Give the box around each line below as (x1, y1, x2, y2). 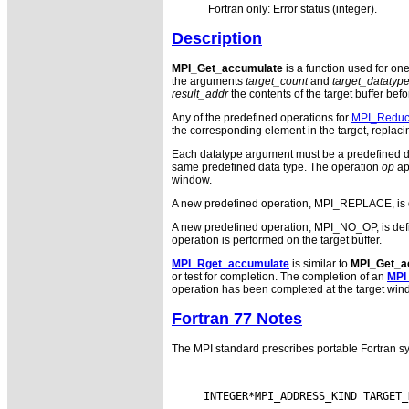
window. (172, 173, 212, 187)
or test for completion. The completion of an (172, 270, 387, 284)
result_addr (172, 88, 228, 101)
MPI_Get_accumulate (172, 62, 283, 76)
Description (172, 29, 262, 48)
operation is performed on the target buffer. (172, 234, 382, 247)
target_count (246, 75, 308, 89)
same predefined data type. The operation (172, 161, 382, 174)
